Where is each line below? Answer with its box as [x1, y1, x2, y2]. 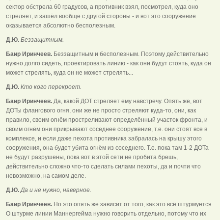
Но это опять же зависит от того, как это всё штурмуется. [52, 200, 213, 208]
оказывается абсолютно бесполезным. [6, 22, 115, 29]
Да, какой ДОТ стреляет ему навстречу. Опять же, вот [52, 97, 202, 105]
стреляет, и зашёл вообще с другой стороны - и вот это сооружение [6, 12, 196, 20]
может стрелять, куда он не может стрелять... [6, 69, 133, 76]
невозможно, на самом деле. [6, 172, 86, 179]
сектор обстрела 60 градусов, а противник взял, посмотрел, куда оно [6, 3, 198, 10]
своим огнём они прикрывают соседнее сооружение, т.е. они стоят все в [6, 125, 207, 133]
